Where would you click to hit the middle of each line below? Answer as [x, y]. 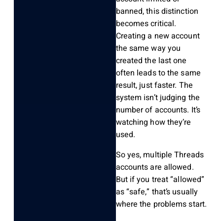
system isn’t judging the [158, 98]
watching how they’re [153, 123]
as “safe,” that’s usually [157, 192]
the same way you [148, 49]
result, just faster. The [154, 86]
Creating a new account [158, 36]
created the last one [151, 61]
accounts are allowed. [155, 167]
